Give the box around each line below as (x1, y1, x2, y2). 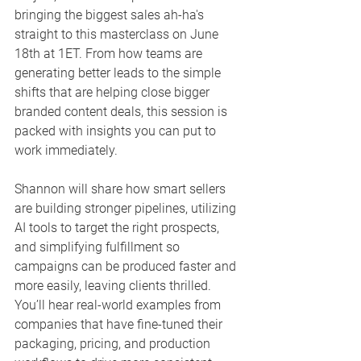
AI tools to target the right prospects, (15, 219, 222, 235)
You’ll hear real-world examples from (15, 297, 224, 313)
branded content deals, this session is (15, 103, 230, 119)
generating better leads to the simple (15, 64, 224, 81)
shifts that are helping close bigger (15, 84, 213, 100)
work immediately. (15, 142, 118, 158)
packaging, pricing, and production (15, 335, 214, 351)
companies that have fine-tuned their (15, 316, 226, 332)
